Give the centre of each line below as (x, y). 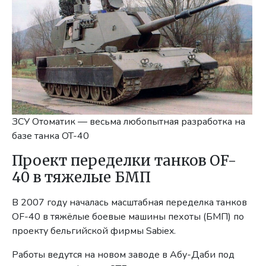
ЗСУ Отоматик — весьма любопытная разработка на (129, 122)
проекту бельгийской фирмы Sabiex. (94, 231)
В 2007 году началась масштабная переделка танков (130, 203)
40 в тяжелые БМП (82, 178)
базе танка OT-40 (51, 136)
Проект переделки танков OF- (124, 161)
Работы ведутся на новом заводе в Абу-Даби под (123, 255)
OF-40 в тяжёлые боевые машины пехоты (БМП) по (128, 217)
